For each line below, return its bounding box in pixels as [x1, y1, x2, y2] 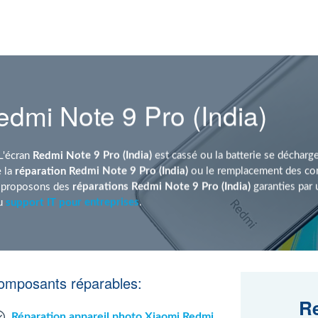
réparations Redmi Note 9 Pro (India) [72, 181, 251, 192]
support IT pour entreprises [6, 197, 139, 207]
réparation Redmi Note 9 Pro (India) [15, 165, 188, 176]
